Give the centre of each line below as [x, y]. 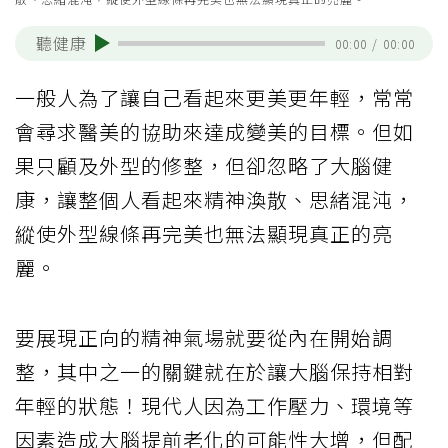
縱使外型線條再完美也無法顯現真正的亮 [204, 233]
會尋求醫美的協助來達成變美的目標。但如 [214, 131]
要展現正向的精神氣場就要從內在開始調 [204, 337]
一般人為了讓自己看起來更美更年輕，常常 [214, 97]
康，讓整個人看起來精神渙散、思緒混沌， [214, 199]
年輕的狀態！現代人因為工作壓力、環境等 [214, 405]
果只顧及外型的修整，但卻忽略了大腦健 [204, 165]
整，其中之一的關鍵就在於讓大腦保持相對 [214, 371]
